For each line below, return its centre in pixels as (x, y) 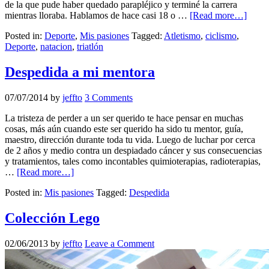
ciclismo (221, 36)
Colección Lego (52, 218)
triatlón (90, 47)
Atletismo (182, 36)
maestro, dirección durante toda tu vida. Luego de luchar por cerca (130, 139)
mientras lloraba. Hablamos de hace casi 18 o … (97, 16)
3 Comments (109, 97)
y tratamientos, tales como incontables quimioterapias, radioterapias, (133, 161)
